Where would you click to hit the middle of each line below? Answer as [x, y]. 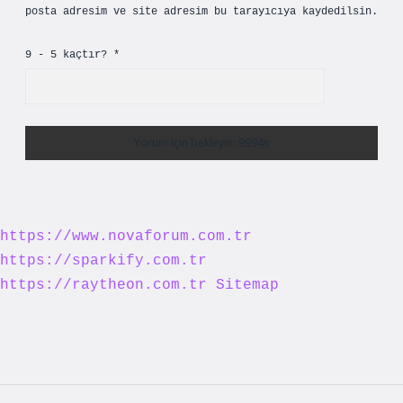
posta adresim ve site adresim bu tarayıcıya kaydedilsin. [201, 12]
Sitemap [247, 285]
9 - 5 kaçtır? [69, 55]
